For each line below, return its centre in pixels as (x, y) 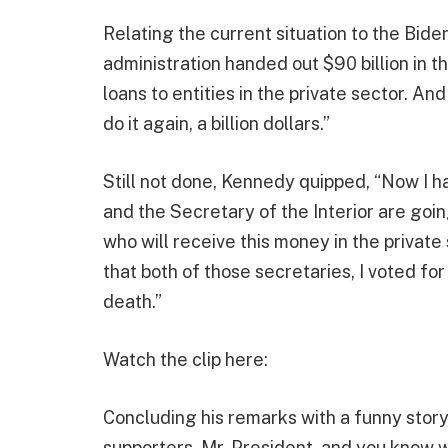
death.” (132, 302)
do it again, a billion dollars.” (216, 124)
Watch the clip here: (185, 359)
